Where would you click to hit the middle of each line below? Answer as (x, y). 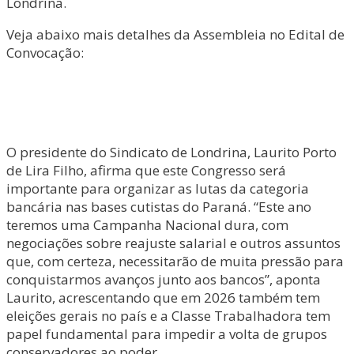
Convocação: (45, 53)
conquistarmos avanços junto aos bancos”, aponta (164, 279)
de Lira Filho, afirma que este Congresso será (146, 170)
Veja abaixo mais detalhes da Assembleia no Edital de (175, 34)
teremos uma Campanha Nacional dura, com (147, 225)
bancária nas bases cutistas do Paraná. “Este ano (159, 207)
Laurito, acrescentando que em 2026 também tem (163, 298)
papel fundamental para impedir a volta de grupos (167, 334)
